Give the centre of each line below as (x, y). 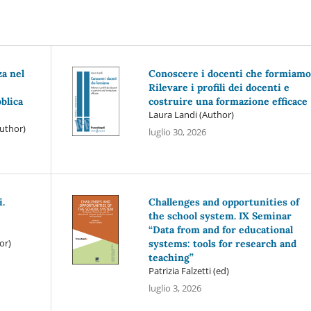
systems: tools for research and (222, 243)
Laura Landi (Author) (191, 114)
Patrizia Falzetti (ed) (188, 270)
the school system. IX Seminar (220, 216)
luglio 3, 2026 (175, 288)
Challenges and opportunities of (224, 202)
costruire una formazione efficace (228, 101)
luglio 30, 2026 (177, 132)
